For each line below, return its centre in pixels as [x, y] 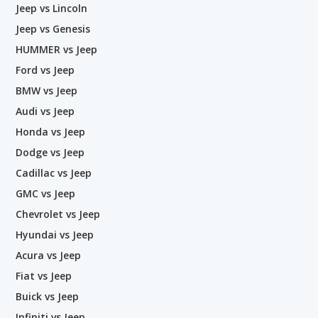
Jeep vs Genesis [53, 29]
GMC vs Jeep [45, 193]
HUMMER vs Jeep [56, 49]
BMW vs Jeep [46, 91]
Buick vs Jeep [47, 296]
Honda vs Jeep [50, 132]
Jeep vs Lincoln [51, 8]
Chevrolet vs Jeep [58, 214]
